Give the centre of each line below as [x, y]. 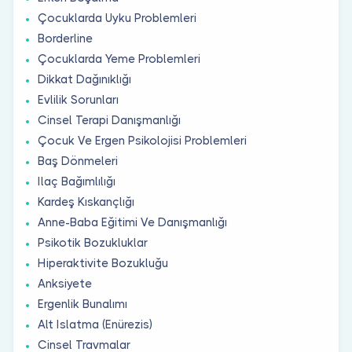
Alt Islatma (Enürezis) [95, 324]
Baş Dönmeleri [78, 161]
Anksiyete [65, 283]
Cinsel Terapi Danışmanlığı [109, 120]
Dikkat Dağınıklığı [84, 79]
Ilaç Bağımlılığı [77, 181]
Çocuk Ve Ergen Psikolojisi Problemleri [142, 140]
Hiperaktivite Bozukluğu [103, 263]
